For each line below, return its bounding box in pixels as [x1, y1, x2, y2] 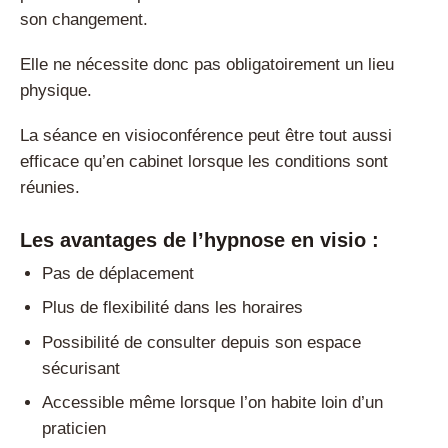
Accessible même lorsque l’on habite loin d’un [42, 393, 384, 412]
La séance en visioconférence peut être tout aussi [20, 125, 392, 145]
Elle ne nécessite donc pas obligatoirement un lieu [20, 54, 394, 74]
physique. [20, 80, 92, 100]
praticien [42, 419, 107, 438]
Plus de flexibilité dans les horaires [42, 298, 304, 317]
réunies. [20, 177, 80, 197]
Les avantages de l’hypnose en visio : [20, 228, 379, 251]
